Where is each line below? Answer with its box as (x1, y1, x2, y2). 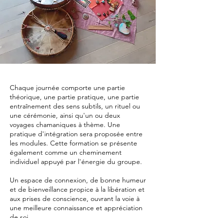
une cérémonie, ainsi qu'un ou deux (10, 111, 120, 120)
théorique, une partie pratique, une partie (10, 92, 139, 101)
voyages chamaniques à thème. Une (10, 120, 120, 129)
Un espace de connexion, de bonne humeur (10, 176, 146, 184)
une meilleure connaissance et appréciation (10, 203, 143, 212)
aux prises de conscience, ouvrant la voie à (10, 194, 140, 203)
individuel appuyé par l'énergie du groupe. (10, 157, 142, 166)
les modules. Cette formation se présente (10, 139, 137, 147)
